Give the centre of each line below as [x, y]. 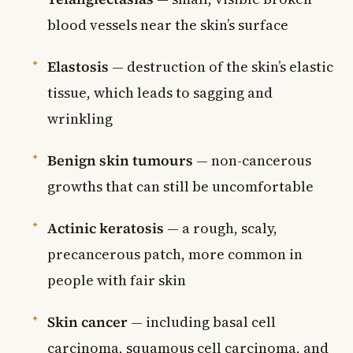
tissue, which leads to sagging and [160, 92]
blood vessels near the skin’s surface [168, 24]
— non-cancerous [252, 160]
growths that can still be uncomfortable [180, 186]
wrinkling [80, 118]
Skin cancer [87, 321]
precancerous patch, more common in [175, 254]
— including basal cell [202, 321]
